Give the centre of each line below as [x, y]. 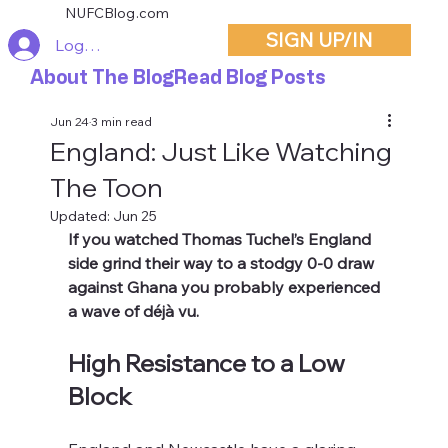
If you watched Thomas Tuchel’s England [222, 239]
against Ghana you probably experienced [226, 287]
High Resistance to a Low [209, 363]
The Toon [107, 188]
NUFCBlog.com [117, 13]
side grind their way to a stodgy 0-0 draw [223, 263]
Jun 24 [70, 122]
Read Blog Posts [249, 77]
